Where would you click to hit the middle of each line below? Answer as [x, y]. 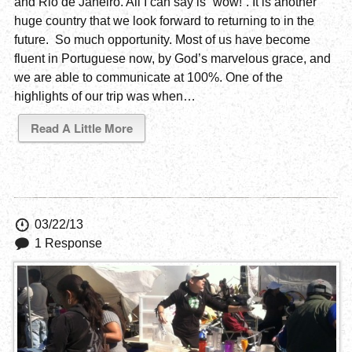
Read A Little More [81, 128]
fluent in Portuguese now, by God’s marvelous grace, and [172, 58]
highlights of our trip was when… [104, 96]
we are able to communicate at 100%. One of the [148, 77]
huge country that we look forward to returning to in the [164, 20]
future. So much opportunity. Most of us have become [162, 39]
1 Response [68, 243]
